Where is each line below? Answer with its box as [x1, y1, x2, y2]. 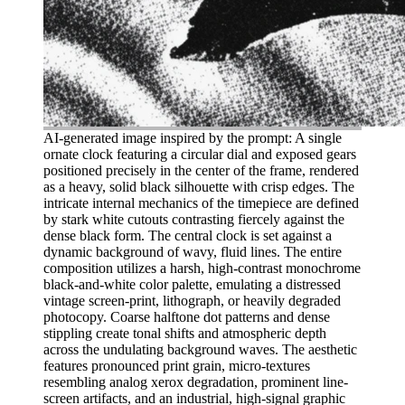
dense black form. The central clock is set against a [43, 227, 332, 243]
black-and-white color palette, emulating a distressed [43, 276, 341, 292]
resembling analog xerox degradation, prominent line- [43, 373, 348, 390]
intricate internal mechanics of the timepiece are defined [43, 194, 359, 211]
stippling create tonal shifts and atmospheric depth [43, 325, 326, 341]
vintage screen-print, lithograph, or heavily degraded [43, 292, 341, 308]
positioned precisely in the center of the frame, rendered [43, 162, 359, 178]
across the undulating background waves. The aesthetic [43, 341, 357, 357]
